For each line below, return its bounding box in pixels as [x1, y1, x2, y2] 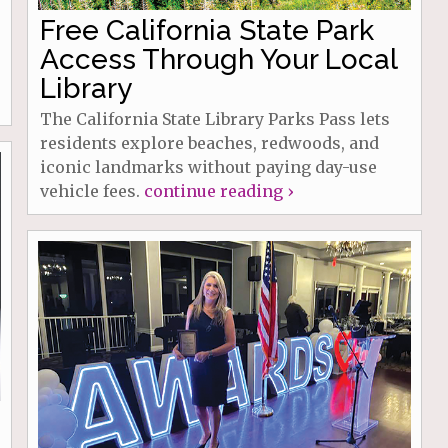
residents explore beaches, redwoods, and [39, 133, 379, 154]
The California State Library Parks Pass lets [39, 109, 390, 130]
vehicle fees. [39, 181, 144, 202]
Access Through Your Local [39, 43, 397, 77]
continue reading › [143, 181, 293, 202]
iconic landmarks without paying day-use [39, 157, 377, 178]
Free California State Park [39, 14, 374, 48]
